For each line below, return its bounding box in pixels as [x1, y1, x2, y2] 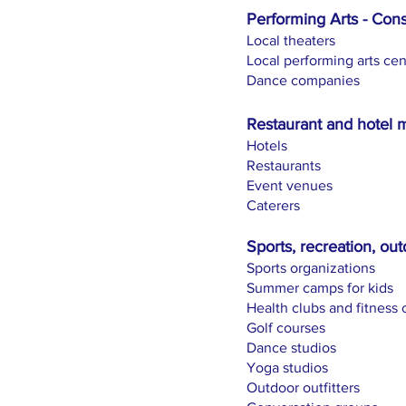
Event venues [246, 178, 333, 193]
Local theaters [246, 33, 335, 48]
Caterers [246, 198, 304, 213]
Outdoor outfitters [246, 380, 360, 395]
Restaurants [246, 158, 321, 173]
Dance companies [246, 72, 360, 88]
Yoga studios [246, 360, 328, 375]
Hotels [246, 138, 291, 153]
